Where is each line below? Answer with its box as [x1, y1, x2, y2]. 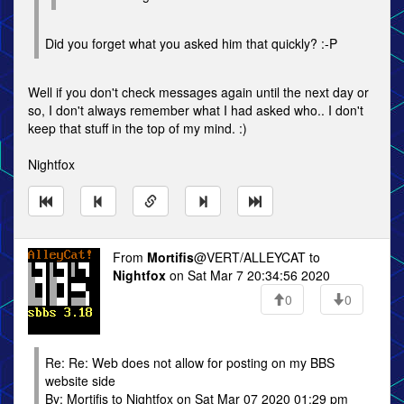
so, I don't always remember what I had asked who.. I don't [28, 101, 363, 119]
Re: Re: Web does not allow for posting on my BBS [45, 353, 335, 372]
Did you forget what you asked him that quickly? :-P [45, 34, 337, 52]
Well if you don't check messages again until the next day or [28, 83, 369, 101]
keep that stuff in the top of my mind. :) [28, 119, 247, 137]
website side [45, 372, 115, 390]
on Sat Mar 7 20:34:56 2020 [166, 266, 330, 284]
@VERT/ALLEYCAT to [194, 248, 320, 266]
